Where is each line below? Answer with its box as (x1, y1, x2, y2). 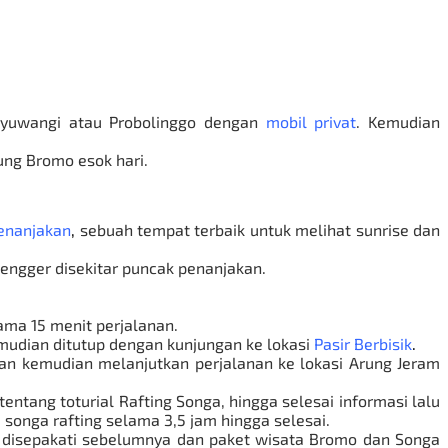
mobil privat (265, 111, 357, 131)
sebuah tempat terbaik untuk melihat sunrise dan (79, 219, 441, 239)
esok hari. (74, 149, 148, 169)
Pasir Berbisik (314, 333, 412, 353)
